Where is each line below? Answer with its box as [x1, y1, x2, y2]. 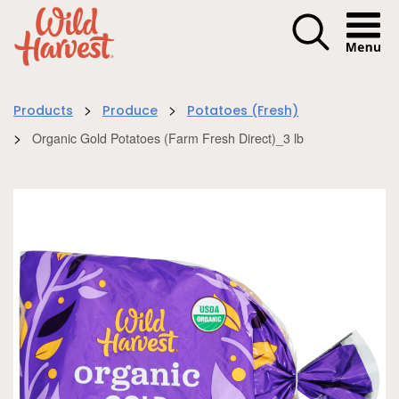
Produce [102, 105, 158, 119]
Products [13, 105, 73, 119]
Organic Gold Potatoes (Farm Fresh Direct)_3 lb [32, 128, 304, 147]
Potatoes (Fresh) [187, 105, 298, 119]
